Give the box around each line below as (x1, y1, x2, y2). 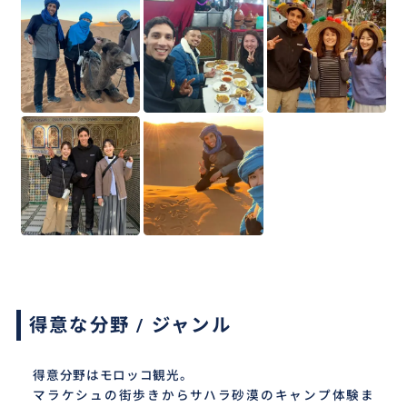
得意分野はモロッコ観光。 (33, 368, 194, 383)
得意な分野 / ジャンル (28, 313, 232, 336)
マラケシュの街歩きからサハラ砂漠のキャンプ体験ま (33, 388, 374, 403)
